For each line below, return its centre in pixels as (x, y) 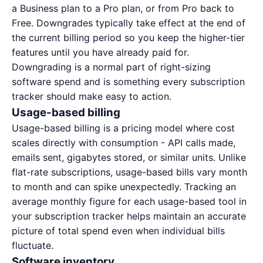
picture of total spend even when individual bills (118, 231)
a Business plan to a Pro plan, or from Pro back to (123, 8)
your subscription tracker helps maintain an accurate (129, 216)
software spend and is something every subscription (128, 82)
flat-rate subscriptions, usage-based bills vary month (129, 172)
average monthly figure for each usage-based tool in (129, 201)
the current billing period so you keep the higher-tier (128, 38)
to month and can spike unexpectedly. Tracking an (124, 187)
